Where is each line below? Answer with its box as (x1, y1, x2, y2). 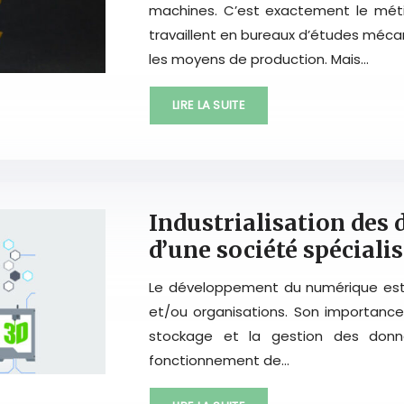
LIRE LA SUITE (172, 96, 245, 114)
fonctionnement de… (149, 350, 289, 370)
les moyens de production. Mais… (149, 50, 369, 69)
